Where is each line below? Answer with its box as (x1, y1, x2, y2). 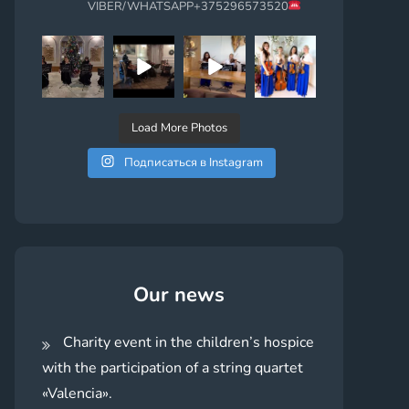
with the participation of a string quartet (42, 357, 303, 378)
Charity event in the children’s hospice (63, 331, 314, 352)
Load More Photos (131, 119, 227, 136)
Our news (133, 280, 225, 309)
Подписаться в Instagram (123, 153, 263, 171)
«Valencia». (42, 383, 112, 404)
